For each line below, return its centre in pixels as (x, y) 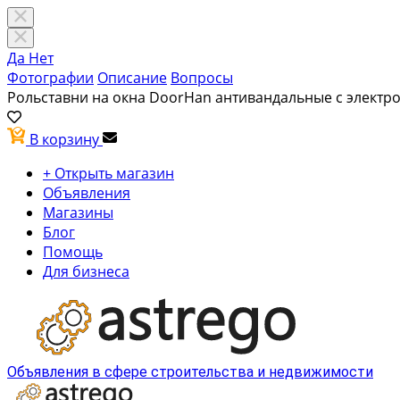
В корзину (66, 139)
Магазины (78, 212)
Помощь (73, 252)
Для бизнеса (86, 271)
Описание (132, 78)
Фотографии (50, 78)
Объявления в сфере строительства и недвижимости (190, 371)
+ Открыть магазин (108, 173)
